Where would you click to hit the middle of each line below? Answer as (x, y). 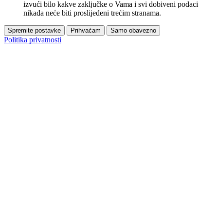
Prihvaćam (86, 30)
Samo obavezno (133, 30)
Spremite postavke (34, 30)
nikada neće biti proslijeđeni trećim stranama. (92, 13)
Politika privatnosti (33, 39)
